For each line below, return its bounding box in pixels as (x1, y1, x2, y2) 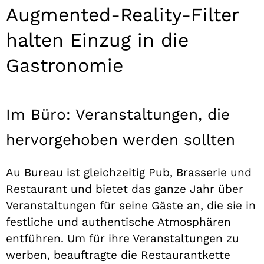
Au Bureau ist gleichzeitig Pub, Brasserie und (6, 165, 252, 179)
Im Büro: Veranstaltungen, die (6, 105, 230, 123)
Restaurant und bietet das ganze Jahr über (6, 181, 243, 196)
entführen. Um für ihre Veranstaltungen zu (6, 231, 239, 245)
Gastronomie (6, 54, 123, 77)
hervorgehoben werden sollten (6, 130, 235, 148)
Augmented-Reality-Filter (6, 3, 239, 26)
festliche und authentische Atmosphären (6, 214, 231, 229)
